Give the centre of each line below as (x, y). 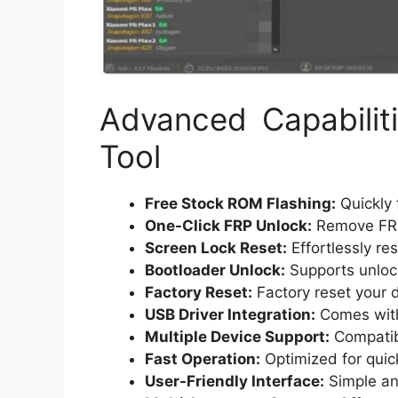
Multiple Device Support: (237, 336)
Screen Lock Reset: (216, 247)
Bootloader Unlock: (215, 270)
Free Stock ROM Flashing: (240, 203)
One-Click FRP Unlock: (228, 225)
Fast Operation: (203, 358)
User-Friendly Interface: (235, 381)
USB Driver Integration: (230, 314)
